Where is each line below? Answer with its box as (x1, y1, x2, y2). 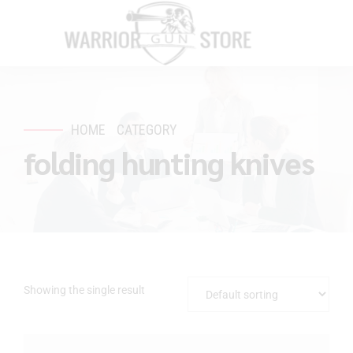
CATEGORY (117, 121, 178, 138)
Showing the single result (24, 283, 145, 296)
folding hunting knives (24, 142, 314, 182)
